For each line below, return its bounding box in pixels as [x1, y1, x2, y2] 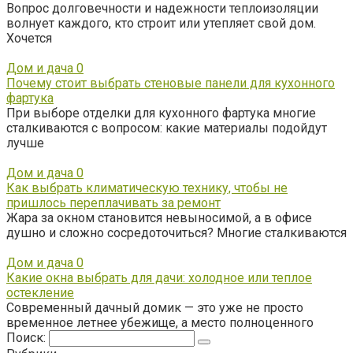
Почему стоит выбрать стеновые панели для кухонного [6, 75, 335, 91]
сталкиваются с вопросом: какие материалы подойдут [6, 120, 327, 136]
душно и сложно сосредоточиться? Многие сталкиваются [6, 225, 347, 240]
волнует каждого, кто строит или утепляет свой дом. [6, 15, 316, 31]
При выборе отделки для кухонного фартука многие [6, 105, 316, 121]
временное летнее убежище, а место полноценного [6, 314, 314, 330]
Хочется [6, 30, 52, 46]
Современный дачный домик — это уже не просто [6, 299, 303, 315]
